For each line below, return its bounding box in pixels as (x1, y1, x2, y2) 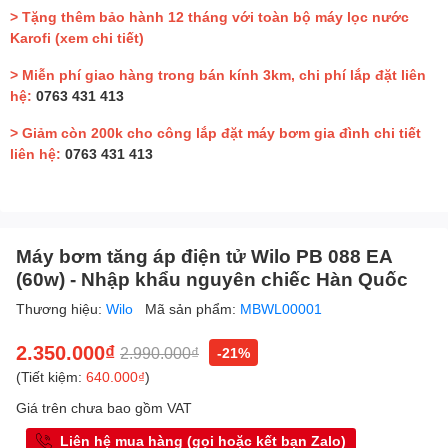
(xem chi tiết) (55, 29, 144, 47)
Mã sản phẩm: (145, 300, 240, 318)
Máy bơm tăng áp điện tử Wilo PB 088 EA (16, 244, 392, 268)
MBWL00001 (240, 300, 322, 318)
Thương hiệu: (16, 300, 106, 318)
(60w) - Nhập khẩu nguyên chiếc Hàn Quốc (16, 267, 408, 291)
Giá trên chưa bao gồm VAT (16, 399, 192, 417)
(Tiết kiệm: (16, 368, 86, 386)
